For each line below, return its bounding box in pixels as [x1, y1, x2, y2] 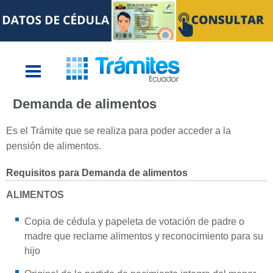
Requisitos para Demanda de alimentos [6, 167, 188, 178]
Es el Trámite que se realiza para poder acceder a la [6, 125, 231, 136]
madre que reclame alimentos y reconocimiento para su [24, 230, 263, 241]
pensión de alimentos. [6, 140, 101, 151]
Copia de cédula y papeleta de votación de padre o [24, 216, 244, 227]
